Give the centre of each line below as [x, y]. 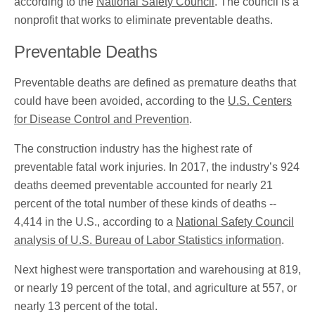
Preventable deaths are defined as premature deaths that [155, 83]
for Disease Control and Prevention [102, 120]
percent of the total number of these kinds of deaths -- [145, 204]
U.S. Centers [260, 101]
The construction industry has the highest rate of [133, 149]
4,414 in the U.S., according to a [95, 222]
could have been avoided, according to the [121, 101]
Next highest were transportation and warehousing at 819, [157, 270]
